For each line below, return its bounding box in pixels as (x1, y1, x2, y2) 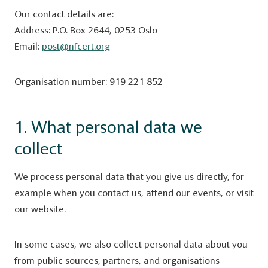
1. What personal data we (14, 117, 202, 137)
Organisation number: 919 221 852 (14, 76, 163, 87)
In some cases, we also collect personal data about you (14, 239, 248, 250)
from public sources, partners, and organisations (14, 255, 220, 266)
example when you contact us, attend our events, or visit (14, 187, 254, 199)
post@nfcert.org (42, 41, 110, 52)
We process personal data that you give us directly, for (14, 171, 244, 182)
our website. (14, 203, 66, 215)
